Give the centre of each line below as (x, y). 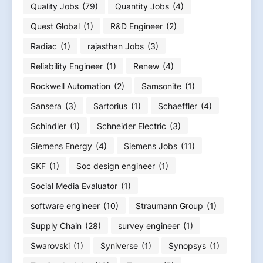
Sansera (46, 106)
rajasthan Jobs (116, 46)
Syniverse (119, 245)
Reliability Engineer (67, 66)
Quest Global (55, 26)
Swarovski (50, 245)
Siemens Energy (61, 146)
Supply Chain (56, 225)
